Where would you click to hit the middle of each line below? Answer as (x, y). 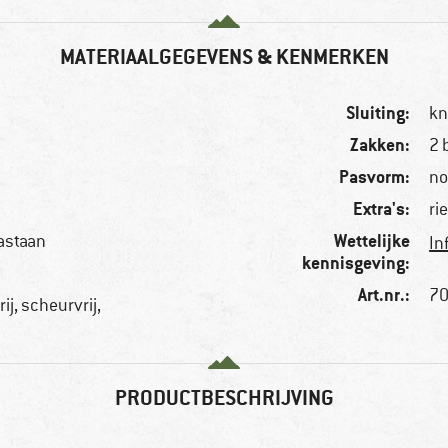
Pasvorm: (375, 177)
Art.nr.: (384, 295)
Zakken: (380, 145)
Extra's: (382, 209)
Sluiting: (378, 113)
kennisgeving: (356, 263)
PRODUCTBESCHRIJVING (224, 398)
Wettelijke (372, 241)
